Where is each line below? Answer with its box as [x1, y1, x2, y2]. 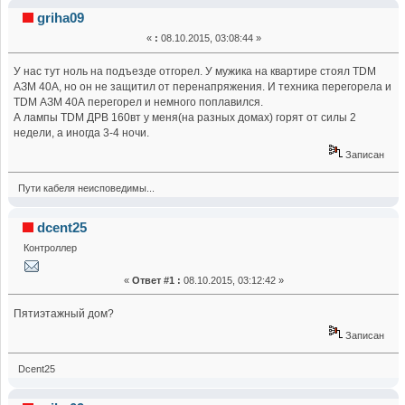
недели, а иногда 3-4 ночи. [14, 127, 150, 140]
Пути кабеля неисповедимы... [17, 183, 155, 194]
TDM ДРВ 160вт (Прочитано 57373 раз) [16, 4, 272, 20]
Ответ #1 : [131, 274, 181, 286]
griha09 [37, 10, 85, 26]
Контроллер [23, 242, 77, 254]
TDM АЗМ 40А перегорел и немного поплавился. [14, 96, 264, 109]
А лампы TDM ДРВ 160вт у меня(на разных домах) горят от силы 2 [14, 111, 357, 125]
